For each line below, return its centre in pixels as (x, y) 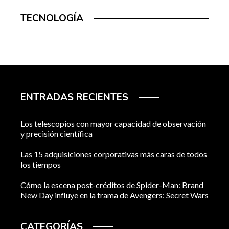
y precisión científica (56, 133)
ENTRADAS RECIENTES (74, 97)
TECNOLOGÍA (52, 18)
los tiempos (41, 164)
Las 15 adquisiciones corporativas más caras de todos (114, 154)
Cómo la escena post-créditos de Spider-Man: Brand (112, 185)
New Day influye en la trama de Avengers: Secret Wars (114, 195)
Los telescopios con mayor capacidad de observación (113, 123)
